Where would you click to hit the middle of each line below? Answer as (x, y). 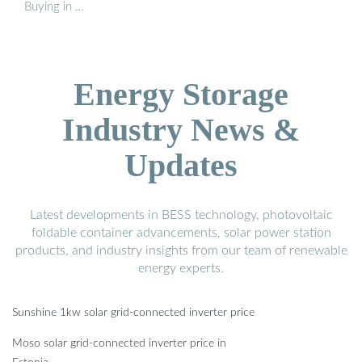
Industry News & (181, 129)
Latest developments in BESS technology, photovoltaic (181, 215)
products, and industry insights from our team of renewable (181, 250)
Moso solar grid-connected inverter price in (119, 343)
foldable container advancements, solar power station (181, 232)
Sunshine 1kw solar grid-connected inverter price (133, 312)
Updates (181, 165)
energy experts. (181, 268)
